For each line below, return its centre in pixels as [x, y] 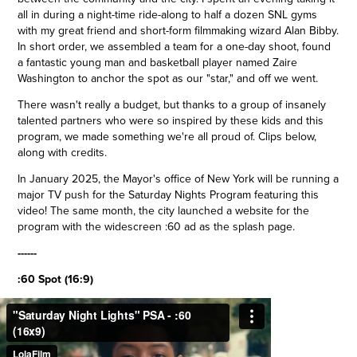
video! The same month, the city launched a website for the [164, 210]
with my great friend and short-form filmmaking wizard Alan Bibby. [178, 30]
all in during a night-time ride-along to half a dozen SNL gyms [168, 14]
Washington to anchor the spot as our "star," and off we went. [168, 78]
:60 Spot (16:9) [56, 279]
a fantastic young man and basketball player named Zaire [158, 62]
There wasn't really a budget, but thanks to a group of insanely [172, 104]
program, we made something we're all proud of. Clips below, [167, 136]
